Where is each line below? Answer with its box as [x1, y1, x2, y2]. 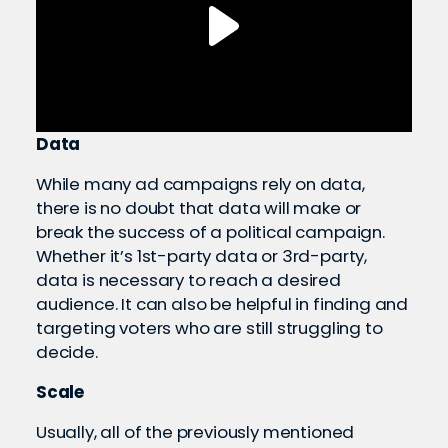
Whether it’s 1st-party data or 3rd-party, [36, 243, 368, 268]
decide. [36, 339, 102, 364]
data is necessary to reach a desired [36, 267, 341, 292]
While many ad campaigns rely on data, [36, 171, 365, 196]
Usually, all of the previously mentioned [36, 419, 355, 444]
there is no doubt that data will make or [36, 195, 362, 220]
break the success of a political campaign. [36, 219, 385, 244]
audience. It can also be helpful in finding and [36, 291, 409, 316]
